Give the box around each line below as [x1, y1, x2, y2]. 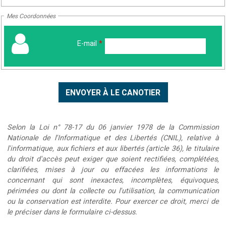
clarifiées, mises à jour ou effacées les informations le [7, 164, 219, 176]
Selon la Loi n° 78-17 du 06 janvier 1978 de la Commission [7, 122, 219, 133]
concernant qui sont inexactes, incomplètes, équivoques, [7, 175, 219, 186]
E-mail [77, 38, 99, 49]
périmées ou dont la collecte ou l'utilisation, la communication [7, 186, 219, 197]
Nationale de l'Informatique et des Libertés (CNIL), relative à [7, 133, 219, 144]
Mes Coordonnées [7, 11, 55, 21]
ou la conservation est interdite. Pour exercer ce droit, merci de [7, 196, 219, 207]
